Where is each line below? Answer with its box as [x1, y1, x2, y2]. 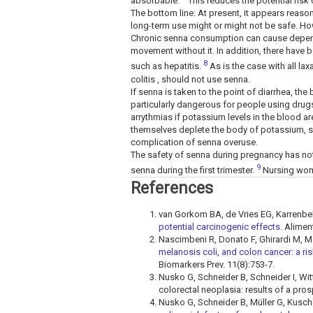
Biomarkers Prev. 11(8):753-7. [159, 259, 275, 270]
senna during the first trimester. [131, 165, 256, 176]
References [131, 179, 213, 198]
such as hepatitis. [131, 61, 203, 72]
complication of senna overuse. [131, 136, 258, 147]
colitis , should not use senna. [131, 73, 250, 85]
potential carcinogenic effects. [159, 221, 282, 233]
